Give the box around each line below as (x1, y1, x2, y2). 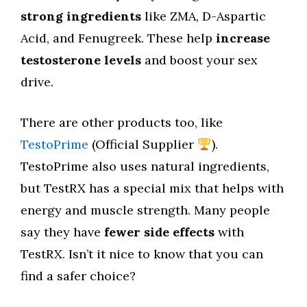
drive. (21, 74, 53, 90)
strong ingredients (21, 8, 141, 24)
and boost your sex (141, 52, 258, 68)
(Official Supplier (88, 136, 197, 152)
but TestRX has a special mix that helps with (21, 180, 284, 196)
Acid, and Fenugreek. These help (21, 30, 216, 46)
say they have (21, 224, 104, 240)
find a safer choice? (21, 268, 136, 284)
